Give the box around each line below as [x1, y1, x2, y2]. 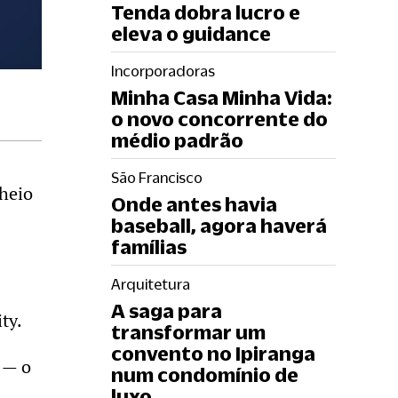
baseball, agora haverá [111, 214, 327, 236]
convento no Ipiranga [111, 342, 315, 364]
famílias [111, 235, 187, 258]
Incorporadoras [111, 63, 215, 79]
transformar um [111, 321, 266, 343]
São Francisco [111, 170, 203, 186]
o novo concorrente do [111, 107, 328, 130]
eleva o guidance [111, 22, 271, 44]
